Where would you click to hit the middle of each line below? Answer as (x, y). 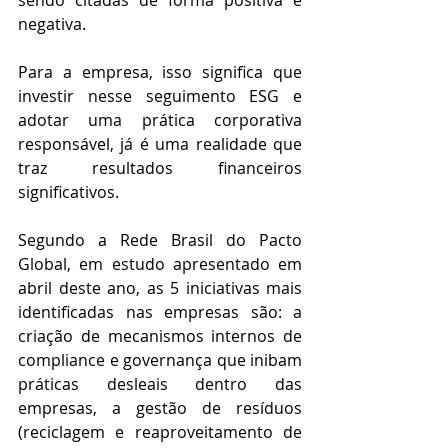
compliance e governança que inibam (160, 360)
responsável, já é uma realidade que (160, 144)
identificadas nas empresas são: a (160, 312)
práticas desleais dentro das (160, 384)
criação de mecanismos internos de (160, 336)
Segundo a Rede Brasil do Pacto (160, 240)
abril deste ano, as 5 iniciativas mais (160, 288)
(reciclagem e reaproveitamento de (160, 432)
